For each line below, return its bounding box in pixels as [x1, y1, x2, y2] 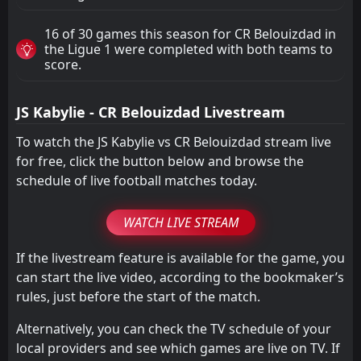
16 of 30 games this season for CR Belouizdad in [44, 24, 336, 43]
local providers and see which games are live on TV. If [16, 338, 340, 357]
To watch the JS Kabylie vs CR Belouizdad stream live [16, 132, 331, 151]
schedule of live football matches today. [16, 171, 257, 189]
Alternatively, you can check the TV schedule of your [16, 319, 331, 338]
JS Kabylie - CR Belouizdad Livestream [16, 102, 285, 122]
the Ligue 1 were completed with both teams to [44, 39, 333, 58]
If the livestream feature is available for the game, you [16, 248, 345, 267]
